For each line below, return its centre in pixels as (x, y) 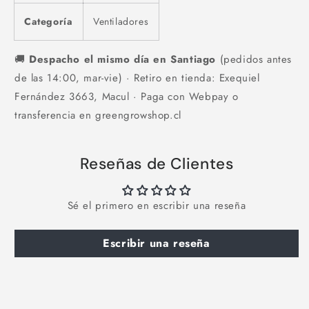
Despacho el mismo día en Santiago (123, 60)
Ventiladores (121, 22)
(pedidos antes (254, 60)
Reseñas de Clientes (157, 164)
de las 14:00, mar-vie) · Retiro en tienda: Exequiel (137, 78)
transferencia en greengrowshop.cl (98, 116)
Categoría (49, 22)
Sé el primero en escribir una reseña (157, 206)
